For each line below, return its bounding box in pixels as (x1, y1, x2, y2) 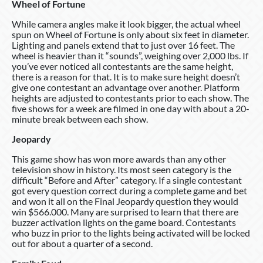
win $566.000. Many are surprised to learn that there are (12, 205, 238, 217)
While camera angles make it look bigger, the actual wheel (12, 18, 241, 29)
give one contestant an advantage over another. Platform (12, 81, 240, 93)
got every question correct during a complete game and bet (12, 184, 247, 196)
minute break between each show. (12, 113, 148, 124)
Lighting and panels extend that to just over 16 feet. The (12, 39, 235, 50)
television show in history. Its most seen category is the (12, 163, 231, 175)
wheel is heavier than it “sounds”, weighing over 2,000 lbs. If (12, 49, 248, 61)
